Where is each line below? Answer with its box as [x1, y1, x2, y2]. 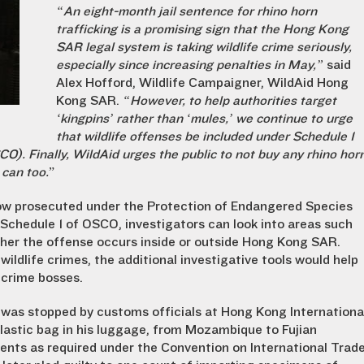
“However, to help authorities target [123, 93, 336, 108]
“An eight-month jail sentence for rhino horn [56, 4, 317, 19]
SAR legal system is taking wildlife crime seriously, [56, 40, 352, 54]
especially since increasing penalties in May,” [56, 58, 323, 72]
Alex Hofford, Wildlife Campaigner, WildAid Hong [56, 76, 349, 90]
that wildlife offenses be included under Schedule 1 [56, 129, 354, 144]
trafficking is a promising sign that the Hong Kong [56, 22, 349, 37]
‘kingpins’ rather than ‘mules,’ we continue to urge [56, 111, 353, 126]
